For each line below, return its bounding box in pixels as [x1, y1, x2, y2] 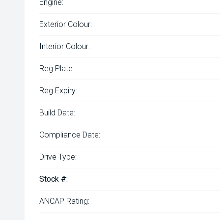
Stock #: [39, 174, 68, 184]
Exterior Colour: [39, 20, 92, 29]
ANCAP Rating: [39, 196, 89, 206]
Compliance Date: [39, 130, 100, 139]
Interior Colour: [39, 42, 90, 51]
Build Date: [39, 108, 75, 117]
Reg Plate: [39, 64, 74, 73]
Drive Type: [39, 152, 77, 162]
